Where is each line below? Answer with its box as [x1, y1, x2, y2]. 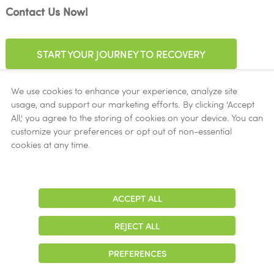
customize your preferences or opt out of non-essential [10, 125, 232, 137]
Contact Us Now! [5, 4, 88, 19]
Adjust [10, 196, 26, 202]
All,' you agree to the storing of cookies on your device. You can [10, 112, 263, 124]
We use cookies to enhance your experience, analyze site [10, 85, 237, 97]
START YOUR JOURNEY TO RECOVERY [36, 46, 206, 61]
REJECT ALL [114, 220, 160, 232]
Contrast [7, 202, 29, 209]
